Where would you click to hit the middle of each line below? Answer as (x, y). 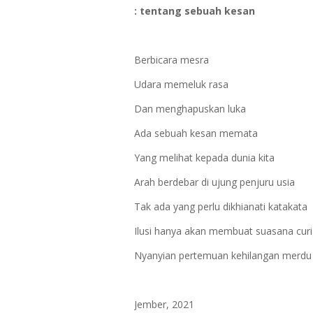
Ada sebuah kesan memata (196, 133)
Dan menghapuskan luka (190, 109)
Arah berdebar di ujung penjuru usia (214, 182)
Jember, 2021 (164, 304)
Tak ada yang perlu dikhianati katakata (221, 206)
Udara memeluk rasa (181, 84)
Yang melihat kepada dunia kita (204, 158)
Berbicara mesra (172, 60)
